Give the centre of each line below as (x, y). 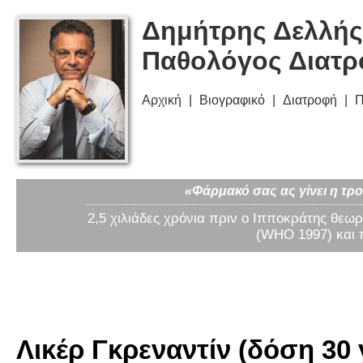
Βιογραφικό (232, 100)
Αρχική (162, 100)
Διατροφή (310, 100)
